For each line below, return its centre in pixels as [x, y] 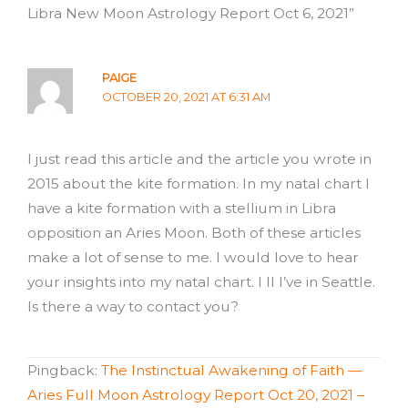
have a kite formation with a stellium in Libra [182, 208]
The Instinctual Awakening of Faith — [232, 371]
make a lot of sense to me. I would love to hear [193, 257]
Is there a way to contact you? [133, 306]
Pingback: [64, 371]
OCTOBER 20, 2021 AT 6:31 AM [186, 97]
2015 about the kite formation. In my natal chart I [199, 183]
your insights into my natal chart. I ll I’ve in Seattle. [201, 281]
